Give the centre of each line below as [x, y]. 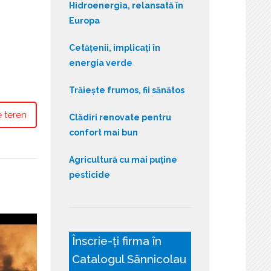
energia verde [100, 63]
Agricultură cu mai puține [123, 159]
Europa [84, 20]
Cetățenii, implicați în [114, 47]
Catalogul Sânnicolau [129, 259]
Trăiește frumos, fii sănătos [126, 90]
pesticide [89, 175]
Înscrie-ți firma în [116, 240]
